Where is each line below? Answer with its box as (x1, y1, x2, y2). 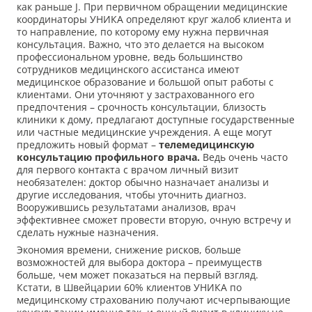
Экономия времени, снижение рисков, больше (17, 243, 241, 257)
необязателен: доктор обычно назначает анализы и (17, 175, 269, 189)
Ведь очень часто (203, 150, 288, 164)
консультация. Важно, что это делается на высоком (17, 38, 264, 52)
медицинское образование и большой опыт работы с (17, 75, 274, 89)
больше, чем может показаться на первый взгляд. (17, 268, 258, 282)
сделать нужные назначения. (17, 226, 159, 240)
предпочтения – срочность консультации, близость (17, 100, 266, 114)
